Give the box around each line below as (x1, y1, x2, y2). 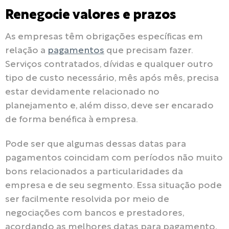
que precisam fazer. (104, 46, 193, 55)
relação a (5, 46, 48, 55)
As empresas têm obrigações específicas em (5, 32, 203, 41)
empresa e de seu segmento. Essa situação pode (5, 181, 222, 191)
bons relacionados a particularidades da (5, 168, 183, 177)
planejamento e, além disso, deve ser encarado (5, 101, 214, 110)
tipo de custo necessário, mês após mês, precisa (5, 74, 219, 83)
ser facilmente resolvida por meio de (5, 195, 169, 204)
